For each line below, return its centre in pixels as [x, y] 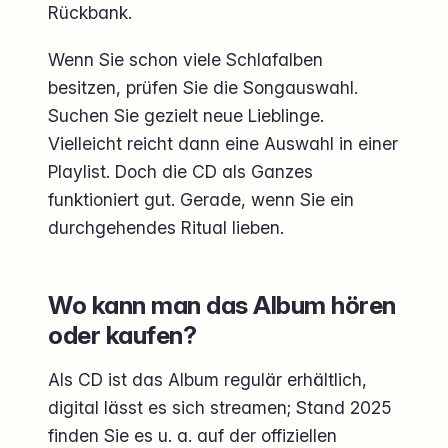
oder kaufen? [122, 334]
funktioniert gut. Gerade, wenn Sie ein [201, 199]
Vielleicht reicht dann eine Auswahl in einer [223, 143]
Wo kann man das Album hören [222, 304]
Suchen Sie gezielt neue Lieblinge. [186, 115]
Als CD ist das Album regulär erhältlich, [207, 379]
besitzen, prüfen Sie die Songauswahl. [203, 87]
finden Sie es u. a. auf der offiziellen [192, 435]
